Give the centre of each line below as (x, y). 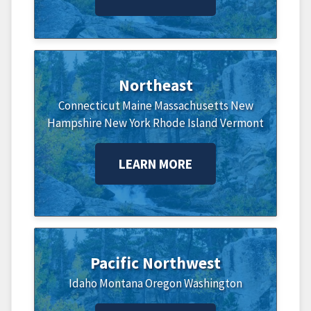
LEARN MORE (155, 163)
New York (127, 123)
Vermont (242, 123)
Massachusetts (191, 105)
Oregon (163, 283)
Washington (213, 283)
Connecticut (89, 105)
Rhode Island (185, 123)
